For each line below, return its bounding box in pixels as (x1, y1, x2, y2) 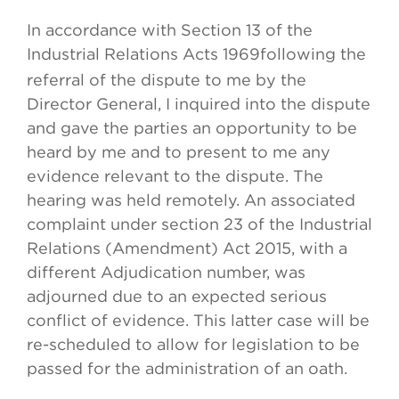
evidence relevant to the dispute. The (27, 167, 323, 185)
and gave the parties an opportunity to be (27, 119, 357, 137)
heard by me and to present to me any (27, 143, 330, 161)
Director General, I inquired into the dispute (27, 95, 370, 113)
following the (260, 45, 366, 63)
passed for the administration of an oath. (27, 360, 352, 378)
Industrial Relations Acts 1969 (27, 45, 260, 63)
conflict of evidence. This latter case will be (27, 312, 370, 330)
